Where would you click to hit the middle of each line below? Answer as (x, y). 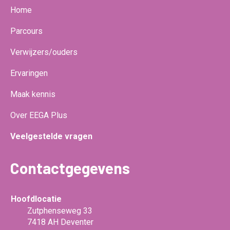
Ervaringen (29, 73)
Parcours (26, 31)
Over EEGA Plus (39, 115)
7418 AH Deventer (60, 222)
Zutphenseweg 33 (60, 210)
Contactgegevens (70, 168)
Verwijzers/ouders (44, 52)
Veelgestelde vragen (51, 136)
